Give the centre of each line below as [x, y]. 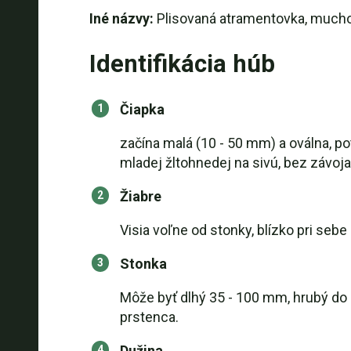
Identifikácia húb [182, 64]
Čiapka [142, 109]
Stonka [143, 264]
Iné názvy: [121, 18]
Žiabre [140, 196]
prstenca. [149, 317]
